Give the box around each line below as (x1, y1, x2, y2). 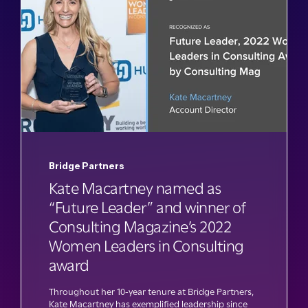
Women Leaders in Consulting (49, 236, 244, 256)
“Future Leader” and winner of (49, 197, 246, 217)
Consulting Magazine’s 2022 (49, 217, 231, 236)
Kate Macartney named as (49, 178, 221, 198)
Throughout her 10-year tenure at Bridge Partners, (49, 285, 254, 297)
